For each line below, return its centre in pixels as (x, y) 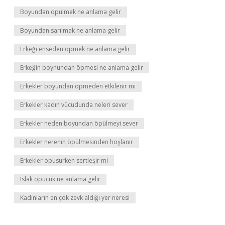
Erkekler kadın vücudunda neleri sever (74, 105)
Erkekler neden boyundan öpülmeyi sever (79, 123)
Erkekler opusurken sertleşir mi (64, 160)
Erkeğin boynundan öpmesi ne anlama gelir (82, 68)
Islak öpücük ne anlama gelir (60, 179)
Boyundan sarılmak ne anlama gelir (70, 30)
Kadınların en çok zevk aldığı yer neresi (75, 198)
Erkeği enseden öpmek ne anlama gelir (75, 49)
